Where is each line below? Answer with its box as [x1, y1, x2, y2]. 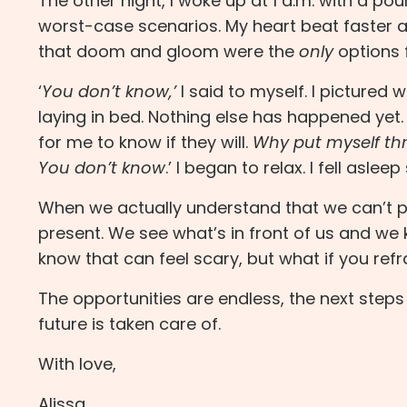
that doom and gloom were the [38, 40, 294, 64]
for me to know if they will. [38, 131, 248, 154]
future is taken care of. [38, 313, 221, 336]
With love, [38, 352, 116, 376]
